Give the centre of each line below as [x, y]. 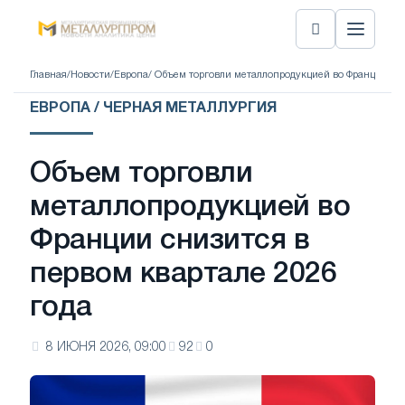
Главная [48, 75]
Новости [90, 75]
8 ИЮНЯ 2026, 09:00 [106, 348]
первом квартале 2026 [184, 274]
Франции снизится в [170, 241]
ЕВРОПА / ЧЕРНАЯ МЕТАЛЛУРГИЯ [153, 108]
